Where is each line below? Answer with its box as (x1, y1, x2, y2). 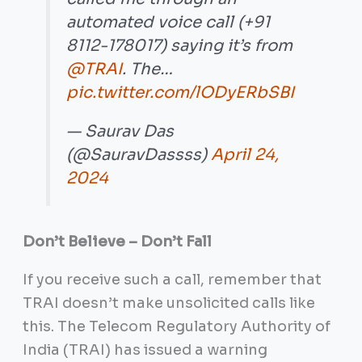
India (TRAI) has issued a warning (22, 341, 267, 360)
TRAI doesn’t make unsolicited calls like (22, 294, 315, 313)
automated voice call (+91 (66, 11, 271, 32)
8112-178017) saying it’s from (66, 35, 293, 56)
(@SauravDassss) (66, 145, 212, 166)
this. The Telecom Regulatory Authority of (22, 318, 330, 336)
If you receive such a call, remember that (22, 271, 322, 289)
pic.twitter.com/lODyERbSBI (66, 82, 295, 103)
